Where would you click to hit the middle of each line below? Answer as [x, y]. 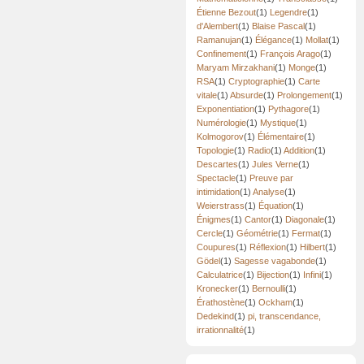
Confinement [221, 54]
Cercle [210, 234]
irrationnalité [220, 330]
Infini [312, 275]
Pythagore [288, 109]
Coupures [216, 247]
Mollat [317, 40]
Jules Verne [275, 165]
